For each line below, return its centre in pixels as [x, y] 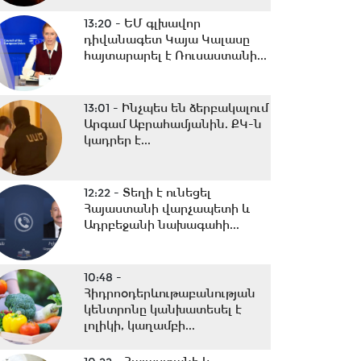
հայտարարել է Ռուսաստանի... [175, 56]
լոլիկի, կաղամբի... [139, 326]
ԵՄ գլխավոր [162, 23]
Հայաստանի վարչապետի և [166, 209]
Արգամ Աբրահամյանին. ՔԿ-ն [172, 124]
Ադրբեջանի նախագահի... [161, 225]
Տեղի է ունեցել [166, 193]
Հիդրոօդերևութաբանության [169, 293]
